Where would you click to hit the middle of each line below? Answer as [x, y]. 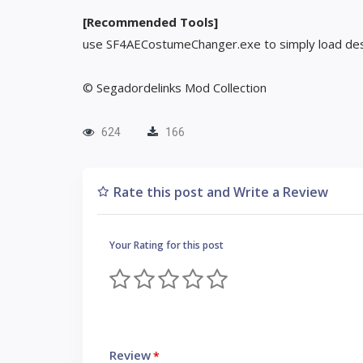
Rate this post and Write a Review [221, 192]
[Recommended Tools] [150, 22]
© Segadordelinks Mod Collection [175, 88]
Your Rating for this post [167, 245]
